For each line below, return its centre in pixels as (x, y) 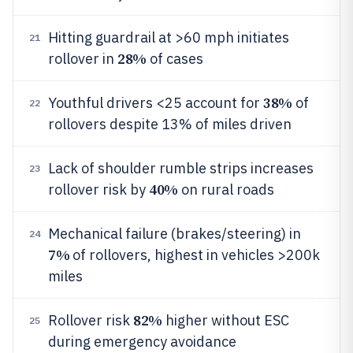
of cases (175, 59)
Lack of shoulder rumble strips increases (181, 168)
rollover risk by (98, 190)
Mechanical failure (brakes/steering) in (175, 234)
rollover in (83, 59)
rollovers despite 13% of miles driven (170, 124)
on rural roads (226, 190)
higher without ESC (225, 320)
